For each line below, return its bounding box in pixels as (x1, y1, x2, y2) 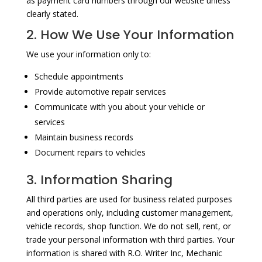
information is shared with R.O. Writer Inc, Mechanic (26, 247, 222, 258)
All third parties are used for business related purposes (26, 193, 232, 205)
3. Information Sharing (26, 170, 173, 189)
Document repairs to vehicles (34, 146, 146, 158)
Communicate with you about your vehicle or (34, 101, 205, 112)
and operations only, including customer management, (26, 206, 233, 218)
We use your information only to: (26, 48, 151, 60)
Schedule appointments (34, 70, 123, 82)
